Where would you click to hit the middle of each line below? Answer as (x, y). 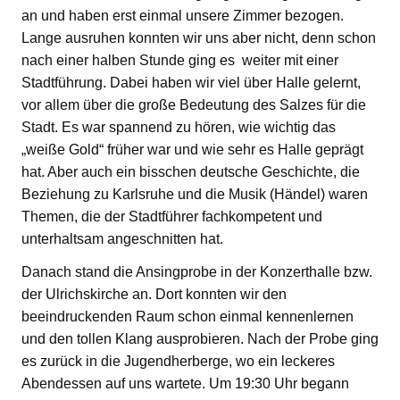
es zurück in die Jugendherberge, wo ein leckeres (178, 361)
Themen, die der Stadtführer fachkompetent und (172, 216)
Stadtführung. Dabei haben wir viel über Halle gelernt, (191, 82)
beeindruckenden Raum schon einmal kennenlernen (187, 316)
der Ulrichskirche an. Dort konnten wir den (154, 294)
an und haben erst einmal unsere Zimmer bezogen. (183, 15)
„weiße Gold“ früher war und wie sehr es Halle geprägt (192, 149)
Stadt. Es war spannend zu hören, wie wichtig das (179, 127)
